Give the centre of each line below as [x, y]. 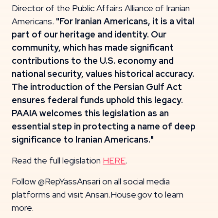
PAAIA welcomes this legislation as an [90, 113]
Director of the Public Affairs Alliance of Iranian [101, 8]
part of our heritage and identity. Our [89, 34]
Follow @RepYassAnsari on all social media [91, 181]
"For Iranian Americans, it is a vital [125, 21]
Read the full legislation [57, 160]
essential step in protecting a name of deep [104, 126]
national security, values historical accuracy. [103, 74]
